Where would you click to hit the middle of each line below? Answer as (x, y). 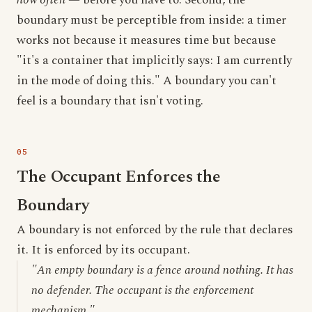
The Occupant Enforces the (119, 177)
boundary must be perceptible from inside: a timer (151, 20)
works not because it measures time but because (146, 40)
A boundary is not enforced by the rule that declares (155, 230)
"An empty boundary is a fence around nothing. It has (162, 270)
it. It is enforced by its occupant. (103, 250)
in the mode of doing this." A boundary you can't (147, 81)
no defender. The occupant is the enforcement (142, 290)
